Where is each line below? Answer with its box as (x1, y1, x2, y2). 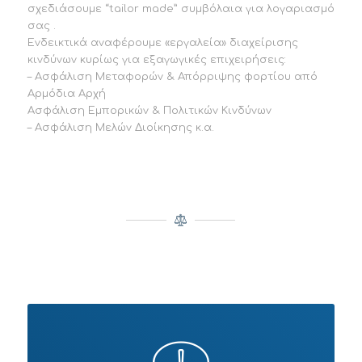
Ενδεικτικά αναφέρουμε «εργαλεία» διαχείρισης (27, 36, 298, 48)
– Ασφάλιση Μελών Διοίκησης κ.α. (27, 121, 214, 133)
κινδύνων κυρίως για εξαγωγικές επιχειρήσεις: (27, 53, 286, 65)
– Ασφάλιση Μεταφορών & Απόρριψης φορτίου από (27, 70, 318, 82)
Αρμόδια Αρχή (27, 87, 106, 99)
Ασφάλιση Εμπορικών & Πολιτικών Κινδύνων (27, 104, 271, 116)
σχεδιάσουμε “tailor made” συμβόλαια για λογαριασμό (27, 2, 335, 15)
